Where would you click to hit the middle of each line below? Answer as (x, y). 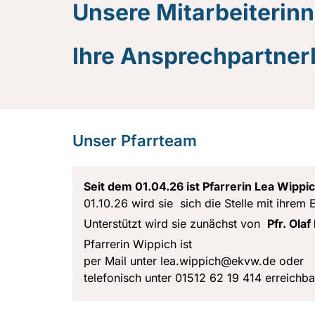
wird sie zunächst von (206, 223)
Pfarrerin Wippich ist (138, 244)
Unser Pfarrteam (135, 140)
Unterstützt (114, 223)
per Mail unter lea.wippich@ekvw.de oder (194, 261)
